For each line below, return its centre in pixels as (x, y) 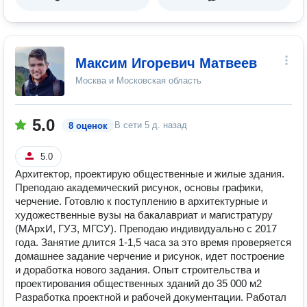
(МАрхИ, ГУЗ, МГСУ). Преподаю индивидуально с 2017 (146, 229)
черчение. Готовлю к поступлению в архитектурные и (141, 201)
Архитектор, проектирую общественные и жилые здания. (150, 174)
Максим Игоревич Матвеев (166, 63)
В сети (130, 125)
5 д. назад (166, 125)
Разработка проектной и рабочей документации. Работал (151, 297)
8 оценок (88, 126)
